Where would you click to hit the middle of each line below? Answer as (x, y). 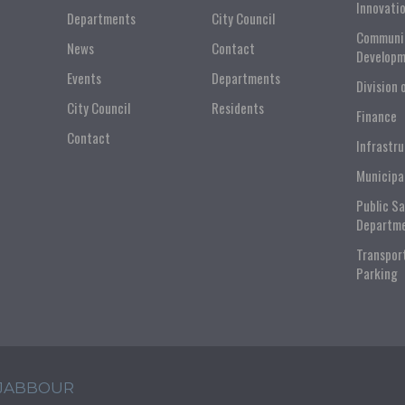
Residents (237, 108)
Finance (376, 116)
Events (84, 78)
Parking (377, 273)
